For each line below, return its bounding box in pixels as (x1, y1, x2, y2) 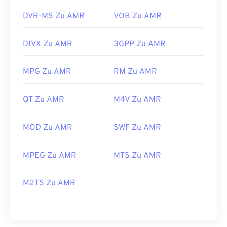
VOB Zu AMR (113, 11, 162, 22)
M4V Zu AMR (113, 95, 161, 105)
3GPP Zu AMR (113, 39, 166, 50)
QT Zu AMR (23, 95, 64, 105)
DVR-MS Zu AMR (23, 11, 85, 22)
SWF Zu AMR (113, 123, 161, 133)
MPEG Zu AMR (23, 150, 77, 161)
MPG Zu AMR (23, 67, 71, 78)
